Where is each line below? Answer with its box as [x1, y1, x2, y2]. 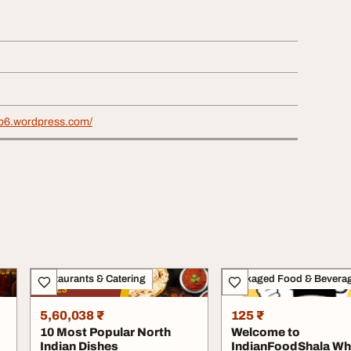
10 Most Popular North [40, 326, 172, 339]
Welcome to [230, 326, 300, 339]
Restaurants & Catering [37, 273, 147, 285]
